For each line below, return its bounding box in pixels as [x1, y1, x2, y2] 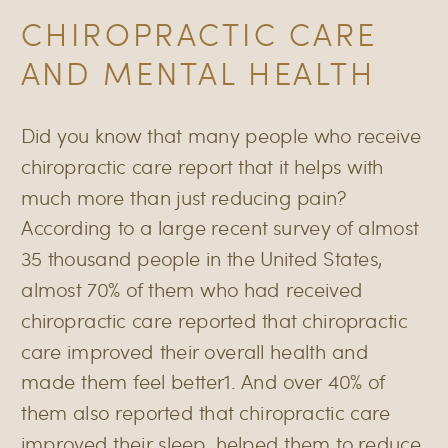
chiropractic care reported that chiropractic [21, 306, 408, 334]
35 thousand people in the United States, [21, 244, 383, 272]
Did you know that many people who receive [21, 121, 422, 149]
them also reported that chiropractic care [21, 398, 391, 426]
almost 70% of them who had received [21, 275, 363, 303]
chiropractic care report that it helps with [21, 152, 384, 180]
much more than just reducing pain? [21, 183, 348, 210]
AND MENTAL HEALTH [21, 51, 376, 94]
